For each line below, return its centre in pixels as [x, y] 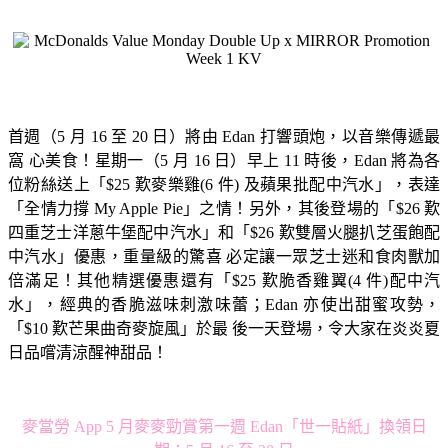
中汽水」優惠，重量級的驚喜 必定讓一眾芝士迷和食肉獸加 [224, 256]
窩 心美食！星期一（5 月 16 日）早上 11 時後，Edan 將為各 [224, 160]
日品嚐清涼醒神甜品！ [88, 352]
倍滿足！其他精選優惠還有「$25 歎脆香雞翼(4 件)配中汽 [224, 280]
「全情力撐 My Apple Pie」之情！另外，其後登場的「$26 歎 [224, 208]
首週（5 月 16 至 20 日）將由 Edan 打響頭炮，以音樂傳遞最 [224, 136]
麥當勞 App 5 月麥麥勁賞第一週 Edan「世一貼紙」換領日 [224, 426]
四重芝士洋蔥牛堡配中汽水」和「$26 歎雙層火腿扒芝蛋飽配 [224, 232]
